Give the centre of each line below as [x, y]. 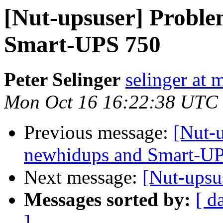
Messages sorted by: [107, 200]
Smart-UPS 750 [82, 44]
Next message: [83, 177]
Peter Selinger [62, 80]
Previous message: [99, 132]
